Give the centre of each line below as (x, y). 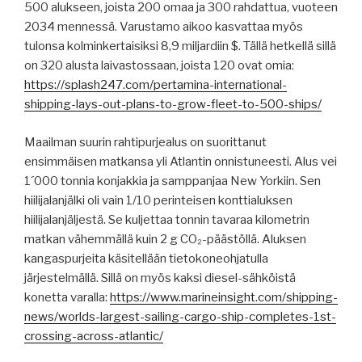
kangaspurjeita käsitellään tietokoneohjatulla (146, 258)
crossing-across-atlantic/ (94, 336)
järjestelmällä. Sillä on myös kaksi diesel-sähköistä (160, 278)
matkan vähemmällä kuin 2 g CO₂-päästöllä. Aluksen (165, 239)
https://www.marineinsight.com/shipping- (224, 297)
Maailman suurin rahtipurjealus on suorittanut (145, 142)
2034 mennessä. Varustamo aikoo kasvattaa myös (164, 27)
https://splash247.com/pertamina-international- (156, 85)
